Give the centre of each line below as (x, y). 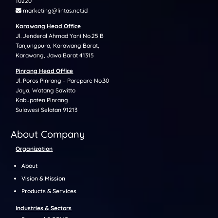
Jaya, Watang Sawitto (46, 90)
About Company (48, 134)
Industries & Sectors (44, 208)
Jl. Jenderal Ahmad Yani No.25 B (60, 36)
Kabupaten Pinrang (42, 100)
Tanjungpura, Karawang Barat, (58, 45)
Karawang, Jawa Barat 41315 (55, 55)
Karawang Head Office (48, 26)
